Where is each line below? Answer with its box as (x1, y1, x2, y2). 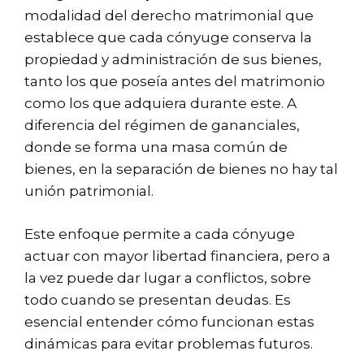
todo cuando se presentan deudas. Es (24, 291, 291, 308)
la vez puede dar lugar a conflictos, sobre (24, 269, 311, 286)
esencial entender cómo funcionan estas (24, 313, 314, 330)
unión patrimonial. (24, 183, 154, 200)
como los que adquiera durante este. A (24, 95, 297, 112)
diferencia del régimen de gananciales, (24, 117, 300, 134)
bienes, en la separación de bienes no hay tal (24, 161, 338, 178)
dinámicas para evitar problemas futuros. (24, 335, 313, 352)
